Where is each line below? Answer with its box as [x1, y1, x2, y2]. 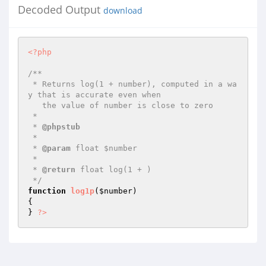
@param [42, 144, 71, 153]
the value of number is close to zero [28, 101, 42, 110]
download [103, 5, 142, 16]
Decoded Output [18, 2, 103, 17]
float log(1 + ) [75, 165, 151, 174]
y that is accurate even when [28, 90, 161, 99]
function [28, 186, 66, 195]
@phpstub [42, 122, 80, 131]
